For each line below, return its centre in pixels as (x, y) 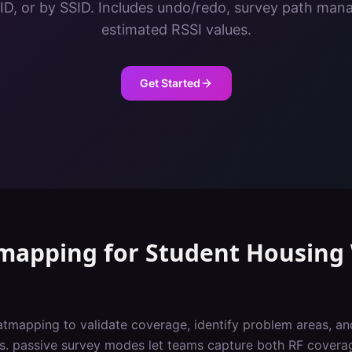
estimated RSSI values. (176, 29)
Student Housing (245, 253)
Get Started (170, 83)
